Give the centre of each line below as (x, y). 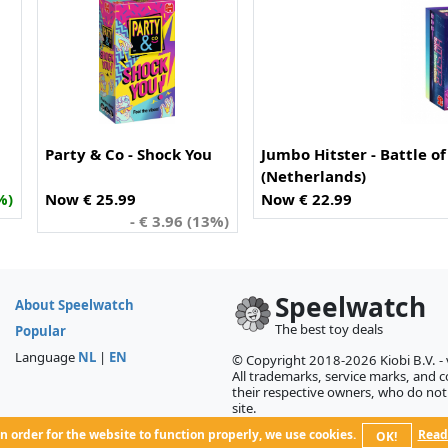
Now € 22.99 (307, 198)
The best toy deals (329, 328)
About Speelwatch (74, 304)
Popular (40, 330)
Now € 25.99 (91, 198)
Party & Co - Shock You (129, 153)
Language (46, 356)
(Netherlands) (314, 175)
